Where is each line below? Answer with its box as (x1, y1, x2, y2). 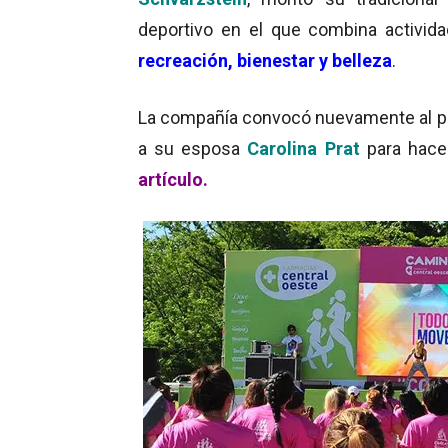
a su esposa (138, 137, 248, 159)
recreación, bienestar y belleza (138, 49, 392, 71)
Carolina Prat (247, 137, 360, 159)
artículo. (138, 168, 208, 190)
